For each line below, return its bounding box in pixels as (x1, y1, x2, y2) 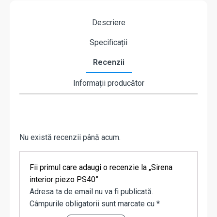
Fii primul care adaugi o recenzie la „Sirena (30, 163, 172, 172)
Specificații (90, 38, 127, 47)
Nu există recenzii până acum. (19, 133, 121, 142)
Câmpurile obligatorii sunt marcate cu (30, 199, 156, 209)
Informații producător (73, 78, 144, 88)
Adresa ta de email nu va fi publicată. (30, 187, 153, 197)
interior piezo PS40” (30, 175, 98, 185)
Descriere (92, 18, 125, 28)
